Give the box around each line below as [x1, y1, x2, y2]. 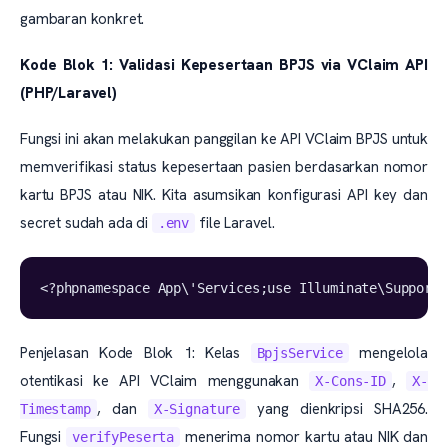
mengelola [348, 343, 428, 363]
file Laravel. [195, 213, 275, 233]
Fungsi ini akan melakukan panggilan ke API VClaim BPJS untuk [20, 129, 428, 149]
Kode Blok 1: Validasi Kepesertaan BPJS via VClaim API [20, 55, 428, 75]
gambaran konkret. [20, 9, 145, 29]
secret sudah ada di [20, 213, 152, 233]
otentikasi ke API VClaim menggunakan [20, 371, 310, 391]
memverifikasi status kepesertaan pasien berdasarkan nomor [20, 157, 428, 177]
